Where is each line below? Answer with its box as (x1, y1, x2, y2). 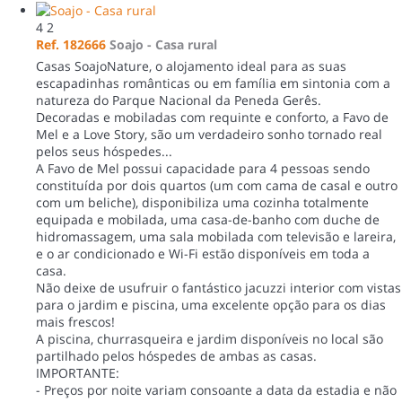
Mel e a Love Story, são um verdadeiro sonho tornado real (36, 125, 382, 143)
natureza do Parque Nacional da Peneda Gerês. (36, 91, 321, 109)
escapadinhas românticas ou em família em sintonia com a (36, 74, 390, 92)
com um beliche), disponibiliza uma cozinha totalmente (36, 193, 369, 211)
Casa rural (155, 35, 217, 53)
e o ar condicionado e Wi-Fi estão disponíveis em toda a (36, 244, 370, 262)
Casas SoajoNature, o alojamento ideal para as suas (36, 57, 346, 74)
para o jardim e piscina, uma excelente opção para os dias (36, 295, 386, 313)
